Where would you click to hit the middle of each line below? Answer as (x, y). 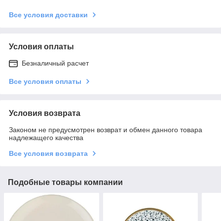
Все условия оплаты (45, 81)
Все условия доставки (48, 15)
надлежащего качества (46, 137)
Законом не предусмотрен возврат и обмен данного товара (106, 129)
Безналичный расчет (55, 63)
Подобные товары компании (65, 182)
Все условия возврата (48, 153)
